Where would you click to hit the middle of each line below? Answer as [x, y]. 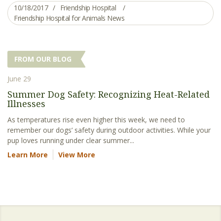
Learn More [28, 154]
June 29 [19, 78]
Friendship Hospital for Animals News [69, 18]
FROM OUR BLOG [43, 59]
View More [77, 154]
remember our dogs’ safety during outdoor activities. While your [109, 130]
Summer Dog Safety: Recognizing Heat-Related [109, 94]
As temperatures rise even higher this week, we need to [96, 119]
